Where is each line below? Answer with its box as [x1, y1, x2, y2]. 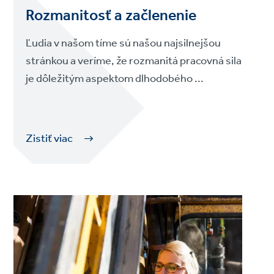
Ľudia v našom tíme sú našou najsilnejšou [26, 32, 221, 54]
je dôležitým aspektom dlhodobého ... [26, 68, 204, 89]
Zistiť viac [26, 128, 73, 149]
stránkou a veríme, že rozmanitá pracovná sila [26, 50, 242, 72]
